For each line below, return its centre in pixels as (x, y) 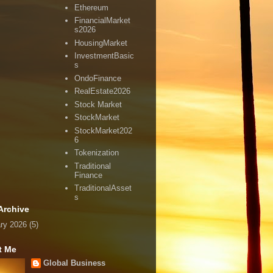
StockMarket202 (104, 130)
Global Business (74, 263)
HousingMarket (101, 43)
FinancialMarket (103, 21)
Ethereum (92, 7)
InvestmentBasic (105, 56)
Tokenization (97, 153)
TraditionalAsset (103, 188)
